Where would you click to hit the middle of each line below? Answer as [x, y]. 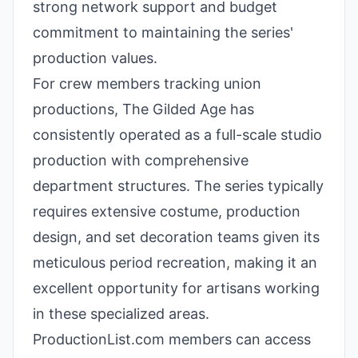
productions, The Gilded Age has [143, 109]
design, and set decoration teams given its [176, 237]
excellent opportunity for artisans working [176, 288]
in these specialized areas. [121, 314]
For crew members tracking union [147, 84]
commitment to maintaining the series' [163, 32]
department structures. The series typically [178, 186]
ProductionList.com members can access [172, 339]
